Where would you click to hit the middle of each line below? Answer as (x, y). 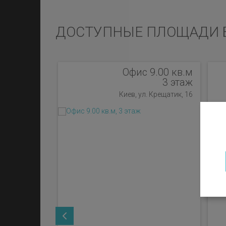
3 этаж (178, 82)
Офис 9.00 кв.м (158, 72)
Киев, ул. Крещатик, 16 (156, 94)
